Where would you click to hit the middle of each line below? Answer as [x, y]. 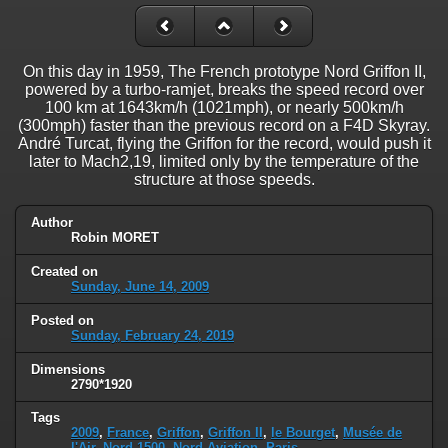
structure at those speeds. [224, 179]
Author [52, 222]
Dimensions [68, 369]
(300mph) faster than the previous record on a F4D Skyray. [224, 125]
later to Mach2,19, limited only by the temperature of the [224, 161]
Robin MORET [115, 237]
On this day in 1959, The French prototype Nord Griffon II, [224, 71]
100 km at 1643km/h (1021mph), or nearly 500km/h [224, 107]
